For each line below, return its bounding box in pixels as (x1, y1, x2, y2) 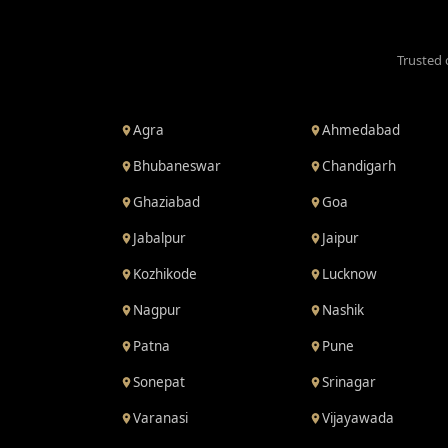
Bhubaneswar (133, 157, 221, 175)
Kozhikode (133, 265, 197, 283)
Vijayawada (321, 409, 394, 427)
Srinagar (321, 373, 376, 391)
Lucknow (321, 265, 377, 283)
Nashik (321, 301, 364, 319)
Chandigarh (321, 157, 396, 175)
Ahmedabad (321, 121, 400, 139)
